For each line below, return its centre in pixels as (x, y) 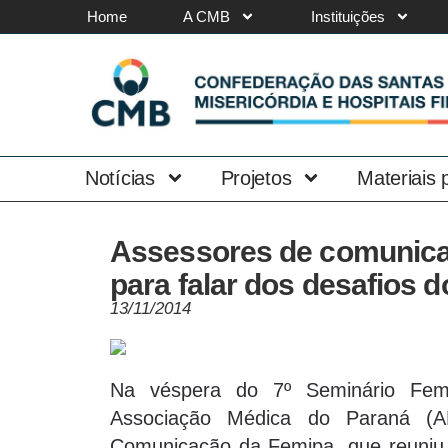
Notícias (120, 177)
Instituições (348, 16)
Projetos (256, 177)
